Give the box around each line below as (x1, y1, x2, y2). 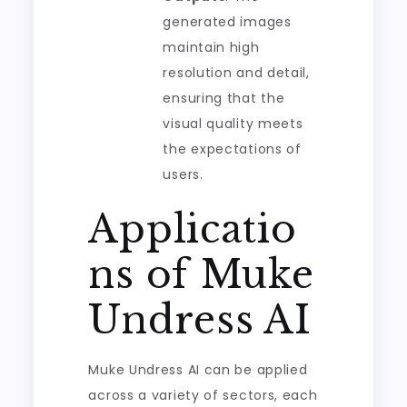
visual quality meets (163, 114, 303, 133)
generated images (163, 13, 292, 31)
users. (163, 165, 203, 184)
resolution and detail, (163, 64, 310, 82)
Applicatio (88, 205, 297, 253)
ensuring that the (163, 89, 285, 107)
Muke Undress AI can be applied (88, 361, 308, 379)
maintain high (163, 38, 260, 56)
